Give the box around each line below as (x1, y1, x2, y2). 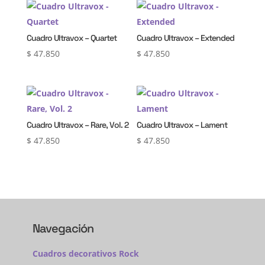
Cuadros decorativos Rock (32, 248, 139, 260)
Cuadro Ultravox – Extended (137, 32, 235, 43)
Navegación (32, 221, 93, 237)
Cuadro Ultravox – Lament (137, 119, 228, 130)
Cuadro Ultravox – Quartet (26, 32, 117, 43)
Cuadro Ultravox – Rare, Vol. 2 (26, 119, 128, 130)
